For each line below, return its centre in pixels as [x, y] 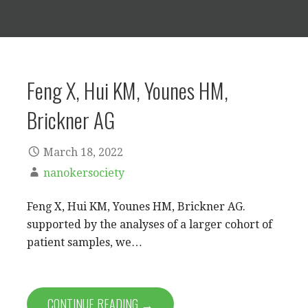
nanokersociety [84, 173]
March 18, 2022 [83, 152]
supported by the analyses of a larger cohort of [150, 224]
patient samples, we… [85, 242]
